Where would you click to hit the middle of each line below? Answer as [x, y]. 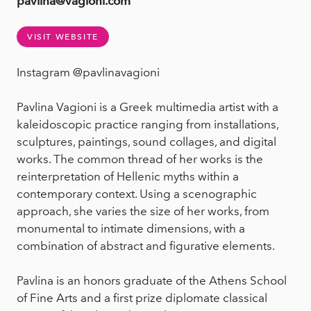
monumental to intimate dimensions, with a [131, 229]
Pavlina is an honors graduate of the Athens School [152, 281]
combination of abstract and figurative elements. [146, 246]
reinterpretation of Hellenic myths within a [128, 177]
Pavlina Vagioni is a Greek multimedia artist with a [148, 107]
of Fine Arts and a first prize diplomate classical [142, 298]
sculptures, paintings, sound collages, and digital [146, 142]
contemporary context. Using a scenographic [137, 194]
